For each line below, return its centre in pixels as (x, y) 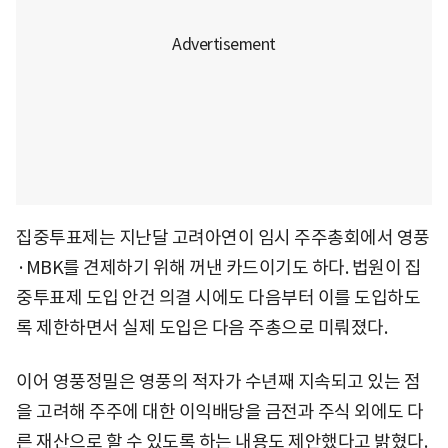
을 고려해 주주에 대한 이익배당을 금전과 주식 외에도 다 (220, 411)
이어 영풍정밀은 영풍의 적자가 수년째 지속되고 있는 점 (218, 381)
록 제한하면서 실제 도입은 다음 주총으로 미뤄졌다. (201, 327)
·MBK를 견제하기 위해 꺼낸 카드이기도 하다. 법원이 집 (218, 267)
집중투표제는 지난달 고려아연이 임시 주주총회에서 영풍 (223, 237)
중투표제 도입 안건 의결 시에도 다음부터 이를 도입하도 (218, 297)
